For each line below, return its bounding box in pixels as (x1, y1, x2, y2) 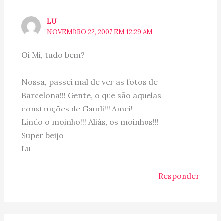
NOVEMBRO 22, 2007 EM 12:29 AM (47, 27, 153, 36)
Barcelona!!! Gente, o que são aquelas (21, 90, 161, 101)
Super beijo (21, 130, 64, 141)
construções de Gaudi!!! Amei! (21, 104, 133, 114)
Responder (158, 171, 200, 181)
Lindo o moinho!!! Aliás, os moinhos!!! (21, 117, 159, 127)
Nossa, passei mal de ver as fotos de (21, 77, 158, 87)
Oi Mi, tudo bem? (21, 50, 85, 60)
